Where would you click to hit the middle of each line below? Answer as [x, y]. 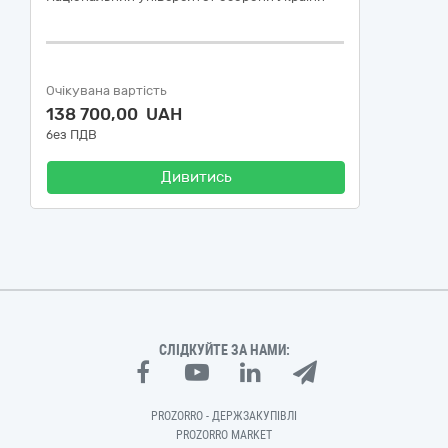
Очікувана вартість [106, 90]
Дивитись [196, 177]
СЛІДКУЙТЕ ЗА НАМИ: [224, 350]
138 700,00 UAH [114, 114]
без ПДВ [71, 134]
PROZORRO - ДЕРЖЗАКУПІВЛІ [224, 416]
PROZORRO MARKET [224, 435]
